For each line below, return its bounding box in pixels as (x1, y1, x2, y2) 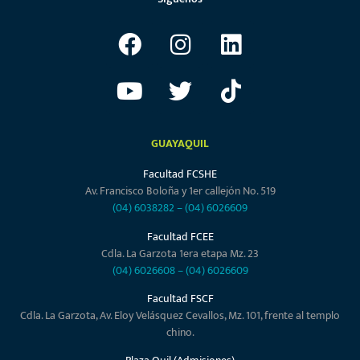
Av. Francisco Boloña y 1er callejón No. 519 (84, 182, 276, 201)
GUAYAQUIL (151, 134, 209, 153)
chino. (166, 322, 194, 342)
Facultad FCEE (146, 227, 214, 246)
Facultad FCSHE (143, 165, 217, 184)
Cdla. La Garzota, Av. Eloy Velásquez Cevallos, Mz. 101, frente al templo (20, 305, 340, 325)
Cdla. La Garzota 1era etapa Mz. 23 (101, 243, 259, 263)
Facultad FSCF (146, 288, 214, 308)
